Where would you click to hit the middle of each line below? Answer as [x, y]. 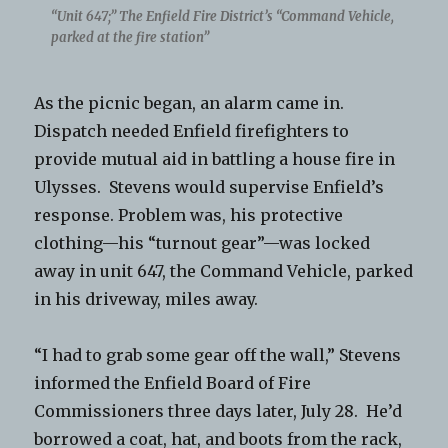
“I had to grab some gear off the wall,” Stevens [218, 354]
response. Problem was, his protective [189, 214]
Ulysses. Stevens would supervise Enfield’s [209, 186]
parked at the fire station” [129, 37]
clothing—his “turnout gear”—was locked [202, 242]
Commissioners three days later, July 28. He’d [218, 410]
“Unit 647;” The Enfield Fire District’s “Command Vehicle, [222, 16]
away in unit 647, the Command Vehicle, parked [224, 270]
